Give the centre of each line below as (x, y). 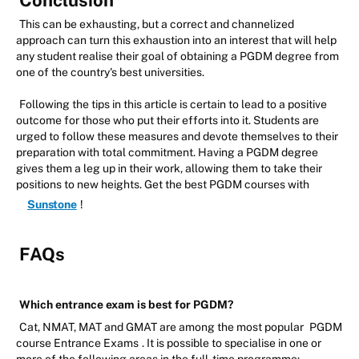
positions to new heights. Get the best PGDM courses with (163, 185)
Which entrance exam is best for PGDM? (126, 305)
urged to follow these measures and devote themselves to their (177, 137)
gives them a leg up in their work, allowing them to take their (169, 169)
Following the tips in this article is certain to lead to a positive (173, 105)
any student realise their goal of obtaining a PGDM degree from (177, 56)
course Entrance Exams (77, 343)
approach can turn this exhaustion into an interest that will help (176, 40)
